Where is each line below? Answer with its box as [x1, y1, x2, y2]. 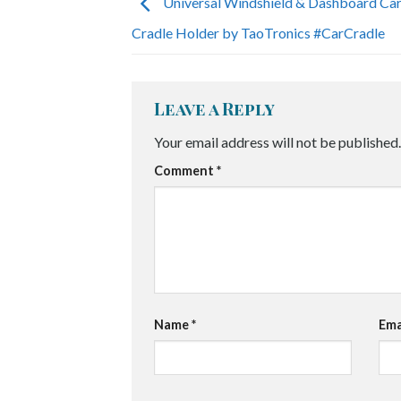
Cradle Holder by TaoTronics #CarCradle [132, 24, 385, 42]
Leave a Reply [154, 97, 277, 121]
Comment [154, 162, 217, 178]
